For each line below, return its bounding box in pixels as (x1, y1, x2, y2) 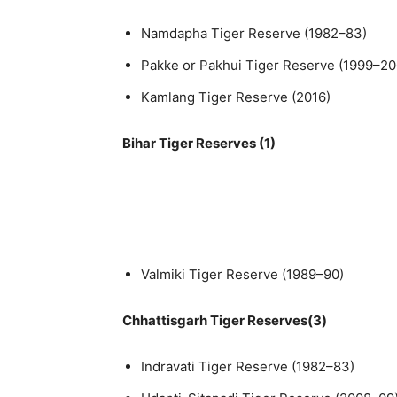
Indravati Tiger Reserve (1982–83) (141, 357, 354, 375)
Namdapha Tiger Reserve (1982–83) (141, 24, 367, 42)
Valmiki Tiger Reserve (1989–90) (141, 265, 344, 283)
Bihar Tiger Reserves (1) (122, 134, 276, 152)
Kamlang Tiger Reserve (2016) (141, 88, 331, 105)
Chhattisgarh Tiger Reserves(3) (122, 311, 327, 329)
